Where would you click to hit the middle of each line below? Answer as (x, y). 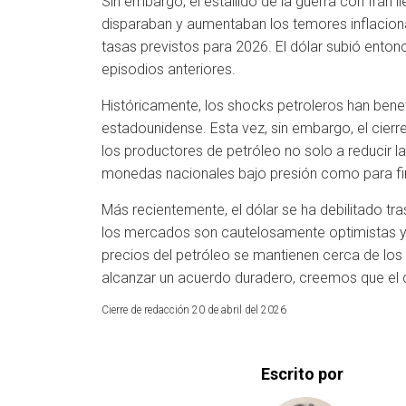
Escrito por (302, 374)
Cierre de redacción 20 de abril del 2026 (194, 310)
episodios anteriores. (169, 69)
